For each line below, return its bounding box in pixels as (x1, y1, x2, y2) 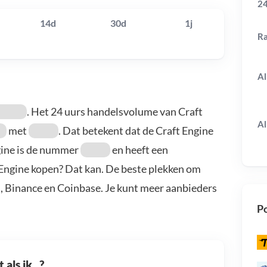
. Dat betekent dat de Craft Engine (58, 124, 213, 138)
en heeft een (110, 143, 168, 157)
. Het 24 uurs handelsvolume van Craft (27, 105, 203, 119)
